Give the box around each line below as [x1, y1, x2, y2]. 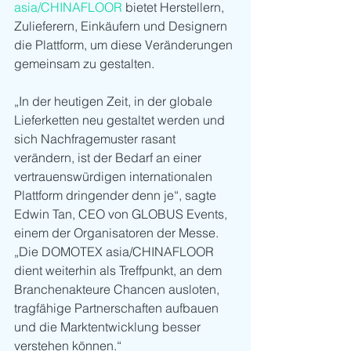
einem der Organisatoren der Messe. [14, 225, 222, 241]
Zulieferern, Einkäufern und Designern [14, 18, 230, 34]
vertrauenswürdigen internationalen [14, 168, 215, 185]
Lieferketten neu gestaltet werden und [14, 112, 228, 128]
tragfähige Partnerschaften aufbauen [14, 300, 222, 317]
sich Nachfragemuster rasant [14, 131, 179, 147]
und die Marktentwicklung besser [14, 319, 204, 335]
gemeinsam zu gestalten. [14, 56, 154, 72]
